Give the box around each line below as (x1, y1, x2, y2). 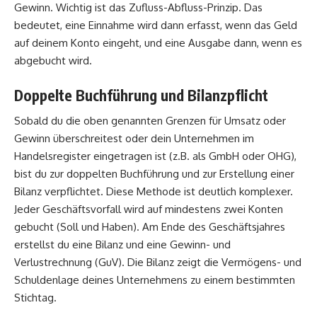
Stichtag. (14, 291, 57, 305)
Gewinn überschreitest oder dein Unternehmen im (14, 132, 254, 146)
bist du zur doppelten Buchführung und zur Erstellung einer (14, 167, 294, 181)
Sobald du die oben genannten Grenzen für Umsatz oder (14, 114, 286, 128)
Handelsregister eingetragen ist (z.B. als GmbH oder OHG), (14, 149, 296, 163)
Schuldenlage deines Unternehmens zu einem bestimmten (14, 273, 295, 287)
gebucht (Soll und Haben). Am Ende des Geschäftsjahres (14, 220, 285, 234)
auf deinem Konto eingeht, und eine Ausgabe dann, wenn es (14, 36, 302, 50)
